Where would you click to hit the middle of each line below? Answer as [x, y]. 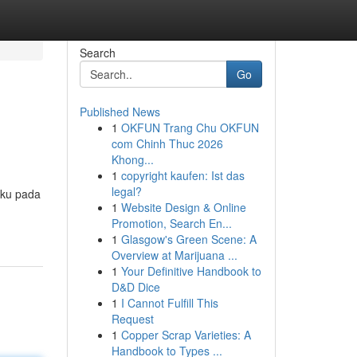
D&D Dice [135, 287]
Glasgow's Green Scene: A [188, 239]
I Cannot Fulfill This [169, 303]
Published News [120, 112]
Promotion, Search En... [171, 223]
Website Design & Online [183, 207]
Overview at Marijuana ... [174, 255]
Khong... [132, 159]
